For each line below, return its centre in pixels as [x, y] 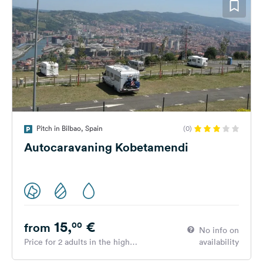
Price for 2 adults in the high [77, 242]
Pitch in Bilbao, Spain [70, 128]
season [37, 253]
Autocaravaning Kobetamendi [106, 147]
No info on [219, 230]
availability [219, 242]
